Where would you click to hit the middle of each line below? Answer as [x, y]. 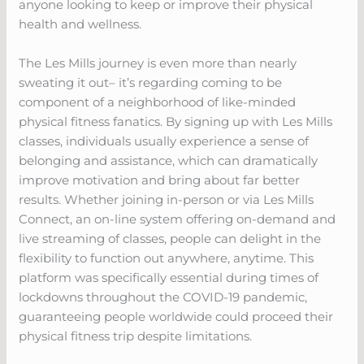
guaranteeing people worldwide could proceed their [176, 316]
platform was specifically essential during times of [169, 277]
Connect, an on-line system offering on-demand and [178, 219]
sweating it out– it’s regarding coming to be [151, 82]
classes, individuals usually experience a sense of [164, 141]
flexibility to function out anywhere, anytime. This [167, 258]
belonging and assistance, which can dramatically [169, 160]
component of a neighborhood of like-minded [158, 102]
